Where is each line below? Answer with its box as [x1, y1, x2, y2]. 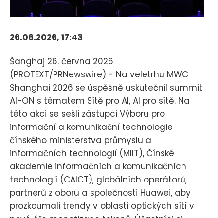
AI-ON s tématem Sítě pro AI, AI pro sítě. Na [10, 94, 190, 107]
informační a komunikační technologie [10, 121, 173, 133]
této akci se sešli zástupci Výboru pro [10, 108, 165, 120]
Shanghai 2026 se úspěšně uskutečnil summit [10, 81, 202, 93]
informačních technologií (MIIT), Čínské [10, 147, 174, 159]
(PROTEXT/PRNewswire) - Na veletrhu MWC [10, 68, 188, 80]
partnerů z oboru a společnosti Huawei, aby [10, 186, 191, 199]
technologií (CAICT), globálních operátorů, [10, 173, 187, 185]
